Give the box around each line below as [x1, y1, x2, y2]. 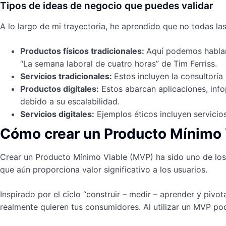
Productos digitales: [20, 84, 99, 94]
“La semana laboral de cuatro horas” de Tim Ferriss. [20, 59, 217, 69]
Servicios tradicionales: [20, 71, 114, 81]
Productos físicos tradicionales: [20, 46, 146, 56]
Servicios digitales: [20, 109, 94, 119]
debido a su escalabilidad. [20, 96, 120, 106]
